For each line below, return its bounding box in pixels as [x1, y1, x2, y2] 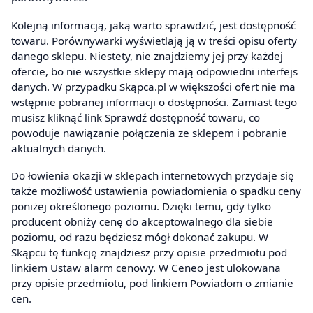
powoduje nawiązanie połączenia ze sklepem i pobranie [11, 125, 287, 140]
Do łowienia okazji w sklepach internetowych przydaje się [11, 168, 294, 183]
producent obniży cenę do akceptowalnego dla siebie [11, 214, 273, 229]
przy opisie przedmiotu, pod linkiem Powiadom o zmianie [11, 276, 293, 291]
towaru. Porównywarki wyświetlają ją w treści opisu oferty [11, 33, 297, 48]
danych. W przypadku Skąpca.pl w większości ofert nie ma [11, 79, 296, 94]
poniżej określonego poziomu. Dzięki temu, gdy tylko [11, 199, 271, 214]
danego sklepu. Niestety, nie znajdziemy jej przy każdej [11, 48, 283, 63]
